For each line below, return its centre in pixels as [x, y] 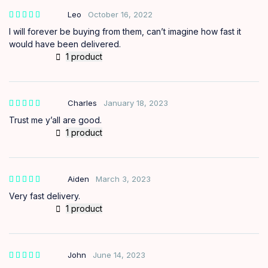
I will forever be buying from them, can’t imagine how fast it [125, 31]
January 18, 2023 [136, 103]
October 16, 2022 [120, 14]
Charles [82, 103]
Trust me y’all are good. [55, 120]
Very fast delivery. [45, 196]
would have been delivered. [65, 44]
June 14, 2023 [119, 255]
